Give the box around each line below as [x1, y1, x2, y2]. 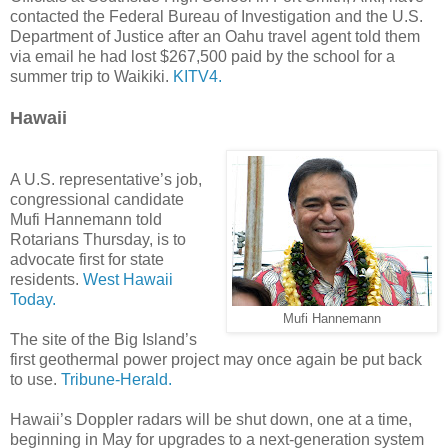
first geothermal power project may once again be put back [10, 350, 422, 368]
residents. [10, 270, 83, 288]
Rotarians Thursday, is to [10, 230, 186, 248]
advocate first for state [10, 250, 164, 268]
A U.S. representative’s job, [10, 170, 202, 188]
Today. [10, 290, 56, 308]
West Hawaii [83, 270, 173, 288]
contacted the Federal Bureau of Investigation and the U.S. [10, 7, 423, 25]
